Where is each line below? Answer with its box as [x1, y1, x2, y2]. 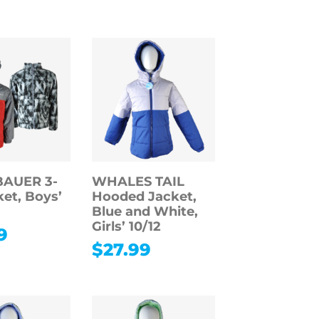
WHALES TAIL [91, 173, 184, 189]
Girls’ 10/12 [91, 218, 161, 234]
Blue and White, [91, 203, 198, 219]
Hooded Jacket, [91, 188, 197, 204]
